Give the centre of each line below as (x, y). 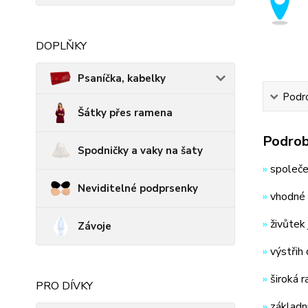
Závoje (95, 226)
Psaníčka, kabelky (122, 78)
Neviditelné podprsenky (138, 188)
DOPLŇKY (61, 46)
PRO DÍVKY (64, 286)
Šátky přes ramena (125, 113)
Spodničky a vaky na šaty (140, 151)
